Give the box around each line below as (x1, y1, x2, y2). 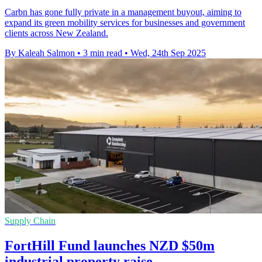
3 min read (83, 47, 122, 58)
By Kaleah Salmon (5, 47, 75, 58)
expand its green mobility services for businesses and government (5, 17, 245, 27)
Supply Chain (5, 215, 56, 226)
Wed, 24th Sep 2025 (130, 47, 206, 58)
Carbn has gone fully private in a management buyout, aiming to (5, 6, 242, 17)
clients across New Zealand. (5, 27, 108, 38)
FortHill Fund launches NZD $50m (5, 237, 215, 253)
